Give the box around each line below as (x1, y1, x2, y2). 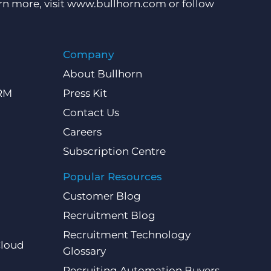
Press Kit (62, 87, 107, 100)
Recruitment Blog (62, 209, 155, 222)
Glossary (62, 245, 106, 258)
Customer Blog (62, 190, 141, 203)
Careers (62, 126, 102, 139)
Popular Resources (62, 171, 162, 183)
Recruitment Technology (62, 229, 191, 241)
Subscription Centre (62, 145, 166, 158)
